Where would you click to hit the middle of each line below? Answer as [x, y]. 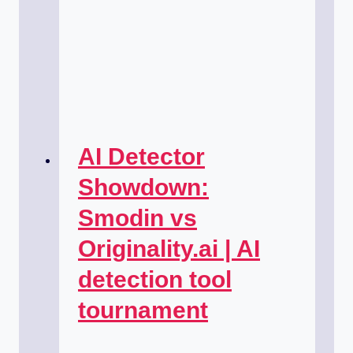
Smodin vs [137, 218]
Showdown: [143, 188]
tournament [143, 310]
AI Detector [141, 157]
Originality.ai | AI [169, 249]
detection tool [155, 280]
